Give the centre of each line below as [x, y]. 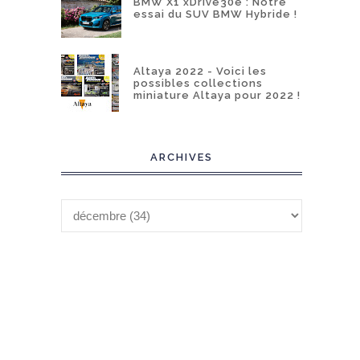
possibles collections [198, 83]
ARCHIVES [182, 157]
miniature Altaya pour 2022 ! [217, 95]
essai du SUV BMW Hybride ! [215, 14]
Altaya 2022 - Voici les [200, 71]
